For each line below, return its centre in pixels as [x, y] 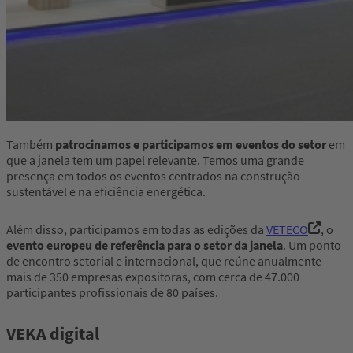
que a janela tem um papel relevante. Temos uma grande [155, 160]
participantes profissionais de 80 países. [112, 292]
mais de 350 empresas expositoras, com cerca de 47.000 [153, 276]
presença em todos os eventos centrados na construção [153, 175]
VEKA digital [53, 333]
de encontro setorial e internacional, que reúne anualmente [164, 260]
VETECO [287, 229]
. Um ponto [312, 245]
